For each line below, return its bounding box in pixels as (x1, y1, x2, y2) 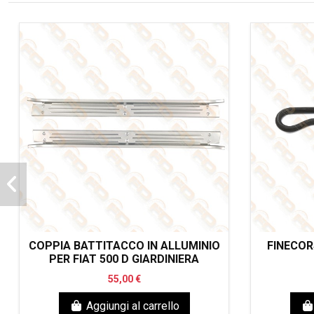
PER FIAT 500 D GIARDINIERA (49, 252, 199, 266)
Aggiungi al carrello (86, 299, 179, 313)
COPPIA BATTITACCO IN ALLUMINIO (28, 238, 220, 252)
